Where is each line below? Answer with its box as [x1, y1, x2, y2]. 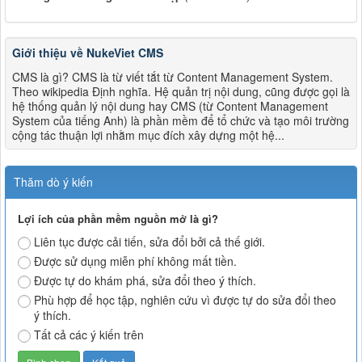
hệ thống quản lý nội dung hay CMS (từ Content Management [12, 98, 328, 115]
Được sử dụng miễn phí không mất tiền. [34, 253, 237, 270]
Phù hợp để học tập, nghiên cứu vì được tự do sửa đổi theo [34, 292, 336, 309]
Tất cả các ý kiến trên [34, 326, 144, 343]
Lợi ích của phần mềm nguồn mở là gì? [18, 211, 218, 227]
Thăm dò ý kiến [14, 174, 93, 191]
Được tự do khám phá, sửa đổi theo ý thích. [34, 272, 256, 289]
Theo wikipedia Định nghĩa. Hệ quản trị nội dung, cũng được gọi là [12, 83, 350, 100]
